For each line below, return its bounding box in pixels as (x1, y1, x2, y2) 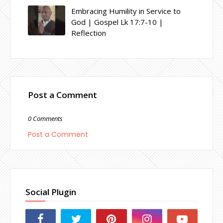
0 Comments (28, 113, 63, 123)
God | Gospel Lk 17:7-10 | (71, 16, 163, 27)
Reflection (71, 27, 106, 38)
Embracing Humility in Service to (71, 5, 181, 16)
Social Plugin (25, 186, 76, 198)
